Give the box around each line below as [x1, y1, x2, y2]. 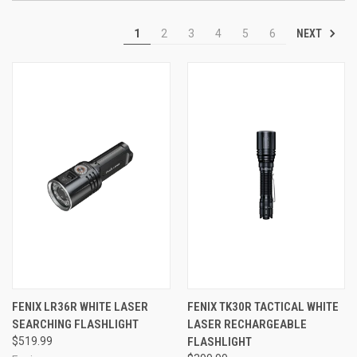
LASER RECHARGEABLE [186, 316, 307, 331]
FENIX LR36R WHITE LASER [12, 299, 148, 314]
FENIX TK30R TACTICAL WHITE [186, 299, 339, 314]
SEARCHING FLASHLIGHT [12, 316, 139, 331]
